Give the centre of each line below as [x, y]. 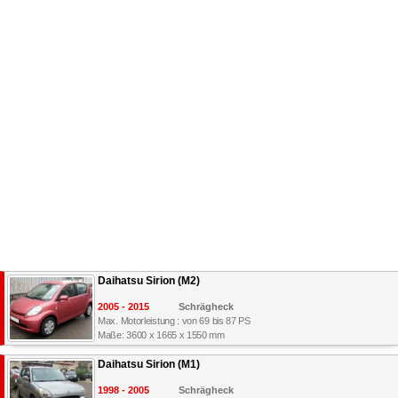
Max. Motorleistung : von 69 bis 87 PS [174, 321]
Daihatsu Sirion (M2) [149, 281]
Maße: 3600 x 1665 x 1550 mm [161, 335]
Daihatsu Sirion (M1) [149, 365]
